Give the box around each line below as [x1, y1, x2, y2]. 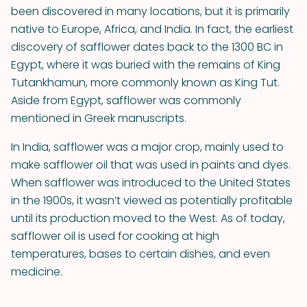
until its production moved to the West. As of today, [11, 210, 285, 226]
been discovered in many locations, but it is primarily [11, 3, 290, 19]
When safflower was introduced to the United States [11, 175, 291, 191]
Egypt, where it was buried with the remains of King [11, 57, 280, 73]
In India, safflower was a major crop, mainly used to [11, 139, 284, 155]
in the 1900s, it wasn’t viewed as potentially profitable [11, 193, 293, 208]
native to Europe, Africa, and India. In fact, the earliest [11, 21, 293, 37]
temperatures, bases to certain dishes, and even [11, 246, 270, 262]
